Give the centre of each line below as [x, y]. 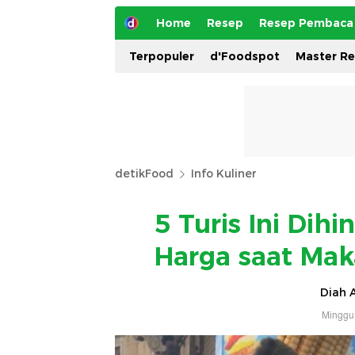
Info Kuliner [224, 174]
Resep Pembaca [306, 23]
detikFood [144, 174]
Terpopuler [162, 56]
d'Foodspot [245, 56]
